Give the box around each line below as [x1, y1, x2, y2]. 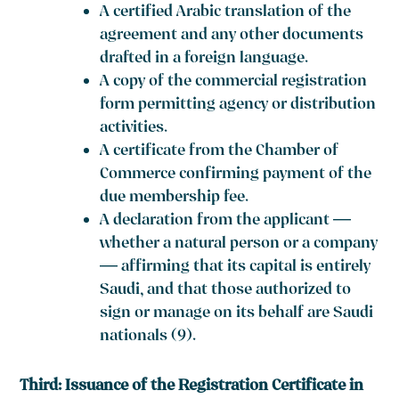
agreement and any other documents [100, 24, 364, 49]
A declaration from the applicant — [100, 209, 352, 234]
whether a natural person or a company [100, 232, 379, 257]
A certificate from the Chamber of [100, 140, 339, 165]
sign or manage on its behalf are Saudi [100, 302, 374, 327]
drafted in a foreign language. [100, 47, 309, 72]
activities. [100, 117, 168, 142]
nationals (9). [100, 325, 197, 350]
